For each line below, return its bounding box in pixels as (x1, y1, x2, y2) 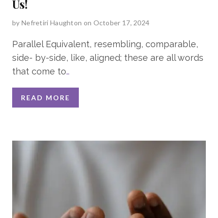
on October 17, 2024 (83, 18, 150, 27)
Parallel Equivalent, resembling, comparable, (12, 38, 198, 49)
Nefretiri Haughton (21, 18, 82, 27)
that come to (12, 66, 66, 76)
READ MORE (21, 93, 70, 102)
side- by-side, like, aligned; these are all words (12, 52, 203, 63)
